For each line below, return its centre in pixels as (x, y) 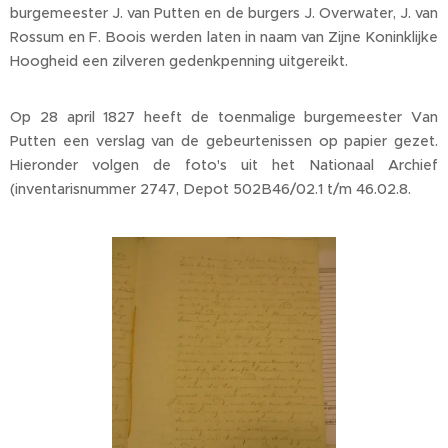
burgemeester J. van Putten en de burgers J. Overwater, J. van (224, 13)
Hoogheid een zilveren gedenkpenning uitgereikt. (179, 61)
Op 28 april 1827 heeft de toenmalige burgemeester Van (224, 117)
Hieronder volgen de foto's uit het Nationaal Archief (224, 165)
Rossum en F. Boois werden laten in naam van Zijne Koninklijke (224, 37)
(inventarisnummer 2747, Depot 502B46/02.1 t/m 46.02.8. (212, 189)
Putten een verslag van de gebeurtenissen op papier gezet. (224, 141)
